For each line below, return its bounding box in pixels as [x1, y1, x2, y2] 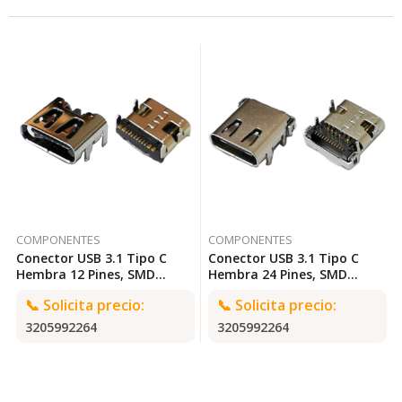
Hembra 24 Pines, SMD [207, 265, 347, 283]
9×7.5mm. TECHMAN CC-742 [80, 281, 190, 299]
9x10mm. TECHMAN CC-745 [268, 281, 379, 299]
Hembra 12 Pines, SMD [15, 265, 155, 283]
